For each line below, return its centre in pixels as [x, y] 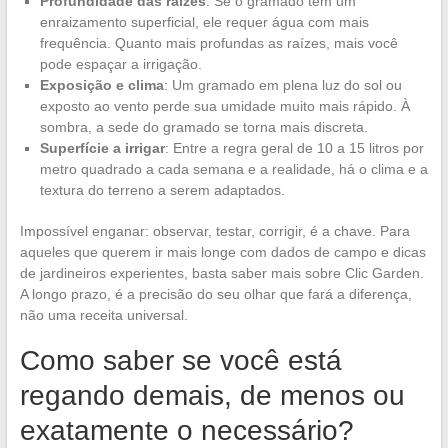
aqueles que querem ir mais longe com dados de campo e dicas [222, 251]
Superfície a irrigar [102, 147]
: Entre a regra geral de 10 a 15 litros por [294, 147]
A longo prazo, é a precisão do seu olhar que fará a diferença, [215, 293]
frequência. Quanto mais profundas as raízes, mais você [218, 42]
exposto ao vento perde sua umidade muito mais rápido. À [224, 105]
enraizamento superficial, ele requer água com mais [204, 21]
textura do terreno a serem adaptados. [162, 189]
